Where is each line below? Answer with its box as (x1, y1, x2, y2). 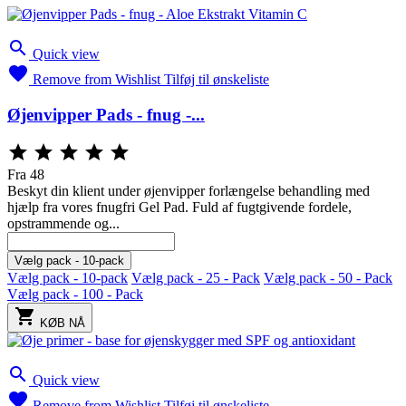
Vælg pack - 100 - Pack (7, 286, 143, 303)
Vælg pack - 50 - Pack (264, 270, 392, 286)
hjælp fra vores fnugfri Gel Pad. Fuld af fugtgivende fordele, (7, 199, 352, 216)
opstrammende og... (7, 216, 120, 232)
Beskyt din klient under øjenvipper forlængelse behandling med (7, 183, 370, 199)
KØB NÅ (40, 316, 85, 331)
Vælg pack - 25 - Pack (131, 270, 260, 286)
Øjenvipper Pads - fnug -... (7, 104, 205, 124)
